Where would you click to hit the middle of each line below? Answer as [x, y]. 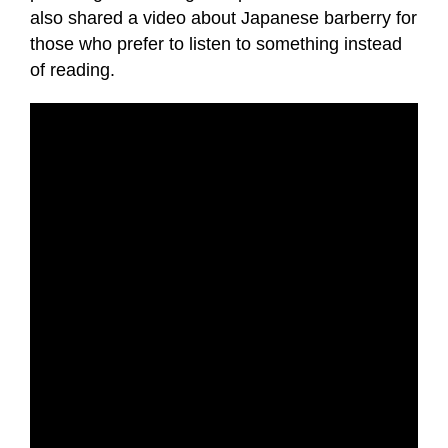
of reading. [72, 70]
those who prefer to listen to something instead [216, 44]
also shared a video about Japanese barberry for [223, 18]
